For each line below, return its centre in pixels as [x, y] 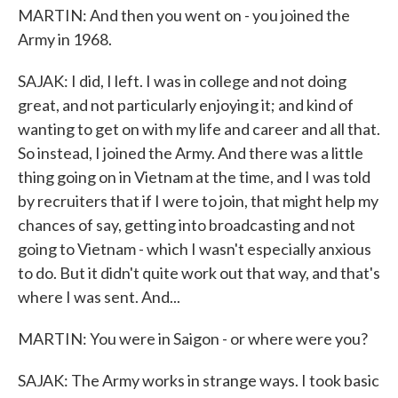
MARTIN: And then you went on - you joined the [184, 15]
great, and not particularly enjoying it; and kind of [186, 105]
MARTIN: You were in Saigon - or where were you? [193, 338]
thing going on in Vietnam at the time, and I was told [194, 177]
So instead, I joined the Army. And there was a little [191, 153]
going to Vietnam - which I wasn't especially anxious [195, 249]
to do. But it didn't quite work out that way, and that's [199, 273]
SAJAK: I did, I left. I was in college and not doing [182, 81]
